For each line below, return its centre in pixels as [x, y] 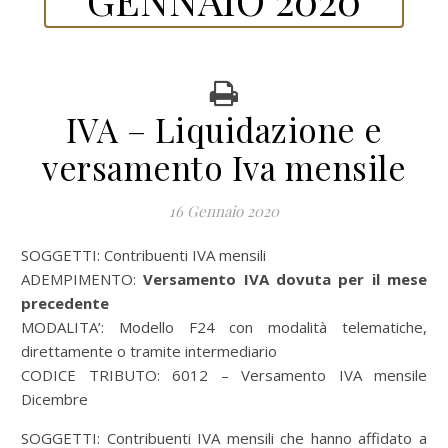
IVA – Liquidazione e [224, 129]
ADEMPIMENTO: [82, 279]
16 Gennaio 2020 [224, 211]
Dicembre [54, 399]
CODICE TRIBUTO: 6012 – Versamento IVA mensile [224, 375]
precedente [65, 303]
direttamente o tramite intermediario [149, 351]
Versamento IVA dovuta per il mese [285, 279]
